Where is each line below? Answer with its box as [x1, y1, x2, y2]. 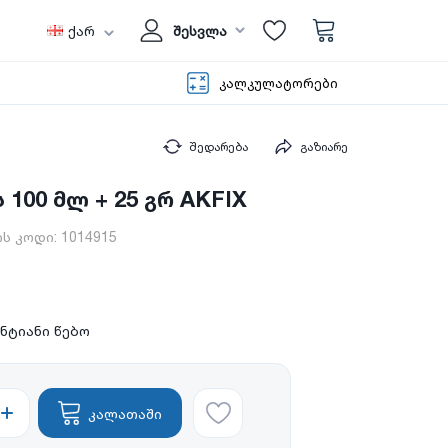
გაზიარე [300, 139, 348, 155]
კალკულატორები [219, 75, 338, 91]
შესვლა [173, 22, 227, 39]
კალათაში [88, 404, 163, 422]
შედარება [189, 139, 248, 155]
